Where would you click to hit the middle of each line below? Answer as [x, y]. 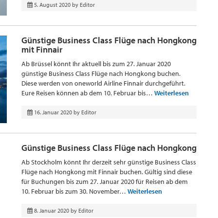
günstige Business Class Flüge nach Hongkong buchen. [101, 73]
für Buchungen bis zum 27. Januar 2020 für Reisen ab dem [105, 182]
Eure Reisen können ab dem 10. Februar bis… [88, 93]
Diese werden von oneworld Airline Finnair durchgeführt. [103, 83]
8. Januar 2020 [52, 210]
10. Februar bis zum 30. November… [74, 191]
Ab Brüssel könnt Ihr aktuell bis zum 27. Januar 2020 [96, 64]
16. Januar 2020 [53, 112]
